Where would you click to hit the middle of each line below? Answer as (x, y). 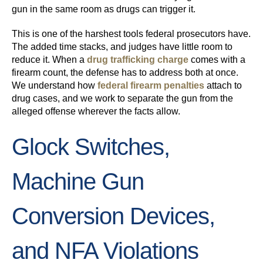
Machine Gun (78, 182)
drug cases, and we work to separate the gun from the (122, 99)
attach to (223, 86)
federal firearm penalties (150, 86)
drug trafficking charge (136, 60)
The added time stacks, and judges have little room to (122, 47)
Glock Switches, (91, 147)
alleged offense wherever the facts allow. (96, 112)
